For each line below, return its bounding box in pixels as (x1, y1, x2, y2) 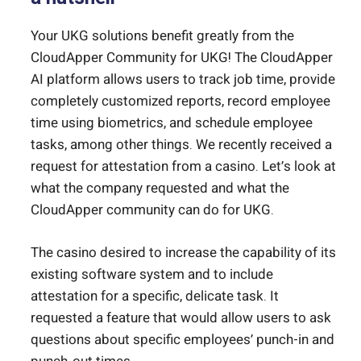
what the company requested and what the (31, 178, 289, 199)
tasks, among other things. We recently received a (31, 135, 332, 156)
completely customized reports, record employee (31, 91, 330, 112)
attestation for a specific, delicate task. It (31, 285, 279, 306)
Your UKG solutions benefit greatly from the (31, 26, 294, 47)
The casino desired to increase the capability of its (31, 242, 336, 263)
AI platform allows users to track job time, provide (31, 69, 335, 90)
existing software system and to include (31, 263, 273, 284)
